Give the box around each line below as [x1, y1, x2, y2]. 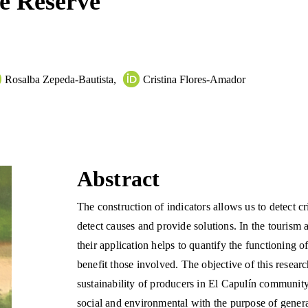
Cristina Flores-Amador [143, 74, 246, 85]
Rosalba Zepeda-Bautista [5, 74, 114, 85]
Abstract [76, 166, 160, 192]
